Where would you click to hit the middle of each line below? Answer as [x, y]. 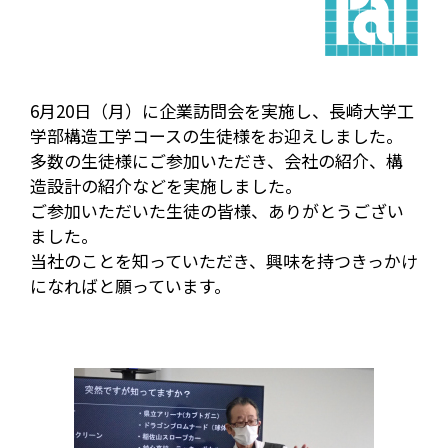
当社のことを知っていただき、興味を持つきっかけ [224, 260]
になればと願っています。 [130, 285]
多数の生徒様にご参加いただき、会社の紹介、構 [216, 160]
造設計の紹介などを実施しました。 [166, 185]
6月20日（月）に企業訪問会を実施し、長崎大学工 [222, 110]
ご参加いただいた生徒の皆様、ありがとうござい [217, 210]
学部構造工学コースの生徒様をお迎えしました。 [216, 135]
